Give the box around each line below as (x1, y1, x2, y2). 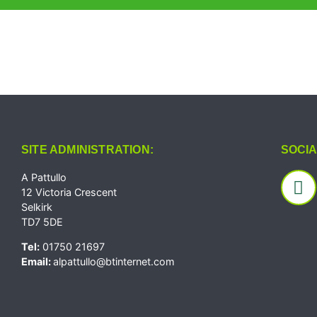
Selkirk (21, 201, 52, 213)
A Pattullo (21, 171, 67, 183)
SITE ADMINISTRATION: (21, 144, 154, 156)
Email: (21, 255, 53, 268)
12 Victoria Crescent (21, 186, 117, 198)
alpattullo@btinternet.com (53, 255, 175, 268)
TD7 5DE (21, 216, 63, 228)
